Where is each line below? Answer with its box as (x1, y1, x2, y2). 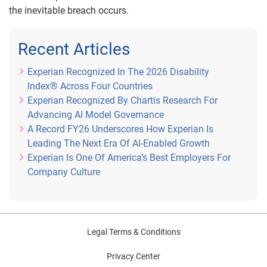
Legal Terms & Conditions (86, 226, 181, 237)
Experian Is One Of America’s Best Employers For (27, 151, 231, 163)
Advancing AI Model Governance (27, 108, 164, 120)
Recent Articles (18, 39, 130, 59)
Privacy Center (107, 251, 160, 261)
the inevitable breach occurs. (9, 4, 129, 16)
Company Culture (27, 166, 100, 178)
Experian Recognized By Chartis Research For (27, 94, 218, 106)
